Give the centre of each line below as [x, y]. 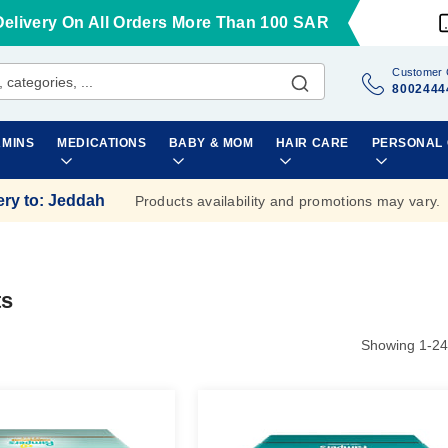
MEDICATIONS [102, 143]
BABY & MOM [211, 143]
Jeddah [76, 200]
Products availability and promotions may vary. [287, 200]
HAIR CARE [312, 143]
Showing [390, 345]
